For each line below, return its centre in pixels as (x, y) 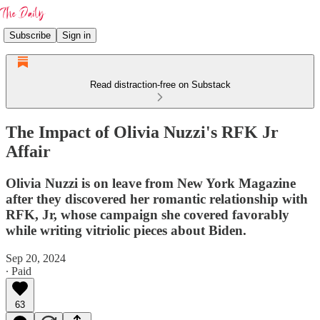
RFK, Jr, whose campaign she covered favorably (147, 214)
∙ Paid (19, 271)
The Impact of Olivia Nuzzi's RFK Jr (142, 132)
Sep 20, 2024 (36, 258)
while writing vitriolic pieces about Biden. (126, 230)
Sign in (76, 35)
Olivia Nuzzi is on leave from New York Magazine (151, 183)
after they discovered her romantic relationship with (157, 199)
